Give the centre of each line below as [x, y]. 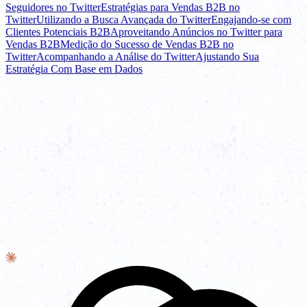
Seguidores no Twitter [53, 8]
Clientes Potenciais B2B [58, 32]
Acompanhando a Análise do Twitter [116, 57]
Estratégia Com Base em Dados [74, 69]
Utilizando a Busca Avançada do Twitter [124, 20]
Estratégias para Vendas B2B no [170, 8]
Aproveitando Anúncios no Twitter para [196, 32]
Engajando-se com [251, 20]
